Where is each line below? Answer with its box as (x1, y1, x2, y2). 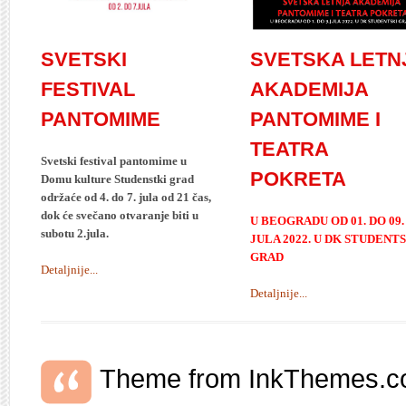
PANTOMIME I (250, 108, 382, 131)
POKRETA (250, 168, 347, 191)
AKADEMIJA (250, 78, 369, 101)
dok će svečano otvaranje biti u (41, 208, 198, 223)
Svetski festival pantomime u (41, 154, 187, 169)
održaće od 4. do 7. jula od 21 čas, (41, 190, 211, 205)
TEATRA (250, 138, 329, 161)
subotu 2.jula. (41, 227, 109, 241)
